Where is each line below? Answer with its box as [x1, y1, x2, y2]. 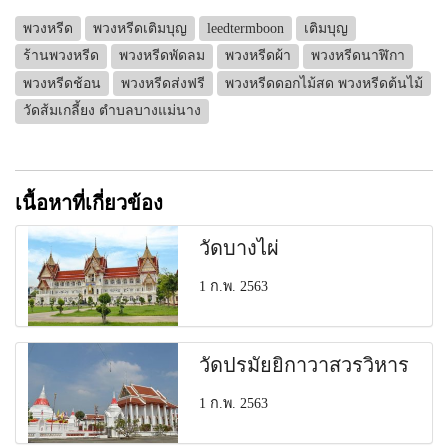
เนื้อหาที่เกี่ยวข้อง [15, 190, 163, 215]
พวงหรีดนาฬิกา [311, 48, 405, 64]
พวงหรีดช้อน [23, 75, 101, 91]
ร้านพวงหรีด [23, 48, 99, 64]
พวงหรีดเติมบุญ [93, 20, 187, 36]
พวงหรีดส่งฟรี [121, 75, 205, 91]
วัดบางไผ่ [199, 235, 280, 260]
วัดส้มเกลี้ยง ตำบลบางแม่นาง [23, 103, 201, 119]
